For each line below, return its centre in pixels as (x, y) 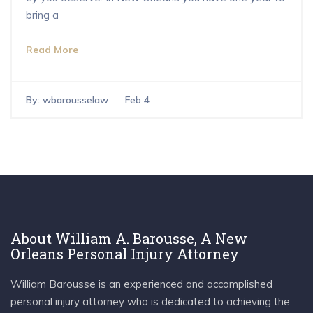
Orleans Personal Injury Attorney (125, 254)
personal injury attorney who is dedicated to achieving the (150, 302)
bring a (42, 15)
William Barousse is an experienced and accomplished (141, 284)
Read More (52, 50)
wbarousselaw (75, 100)
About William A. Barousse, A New (129, 239)
